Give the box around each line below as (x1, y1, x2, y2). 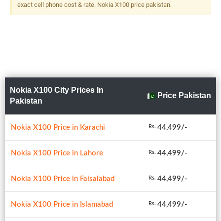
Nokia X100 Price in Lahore (11, 149, 103, 157)
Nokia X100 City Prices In (10, 85, 104, 94)
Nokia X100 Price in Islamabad (11, 200, 113, 208)
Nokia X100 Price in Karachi (11, 123, 105, 131)
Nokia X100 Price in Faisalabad (11, 175, 114, 183)
